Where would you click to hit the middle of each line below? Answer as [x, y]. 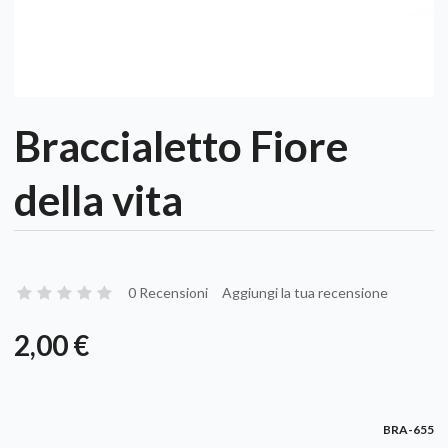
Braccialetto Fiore [181, 145]
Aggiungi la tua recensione [305, 292]
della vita [98, 199]
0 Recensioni [168, 292]
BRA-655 [408, 429]
